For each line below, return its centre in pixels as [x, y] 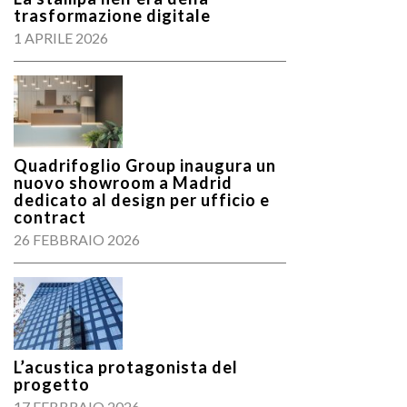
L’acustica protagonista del [126, 367]
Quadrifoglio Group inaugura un [145, 165]
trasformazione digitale [114, 15]
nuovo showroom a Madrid [123, 183]
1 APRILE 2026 [61, 38]
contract [50, 217]
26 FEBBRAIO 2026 [77, 239]
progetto [52, 384]
